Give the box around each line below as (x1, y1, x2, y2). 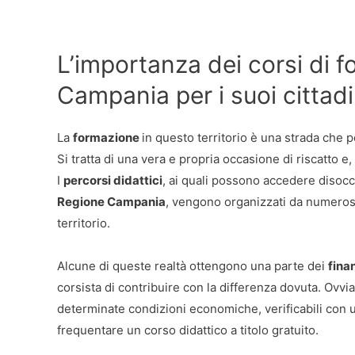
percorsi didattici (63, 172, 162, 188)
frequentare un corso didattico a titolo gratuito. (57, 322, 319, 338)
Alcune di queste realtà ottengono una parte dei (57, 258, 328, 273)
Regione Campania (57, 193, 166, 209)
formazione (73, 129, 142, 145)
